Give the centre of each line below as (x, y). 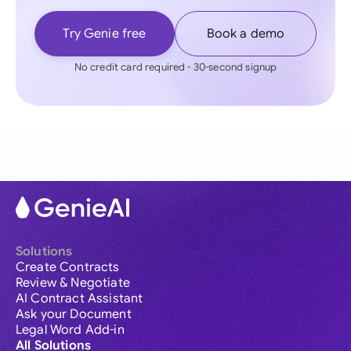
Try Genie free (105, 34)
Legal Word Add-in (70, 330)
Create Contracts (68, 268)
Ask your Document (74, 315)
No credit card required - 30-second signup (175, 67)
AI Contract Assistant (80, 299)
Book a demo (246, 34)
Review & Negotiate (73, 283)
